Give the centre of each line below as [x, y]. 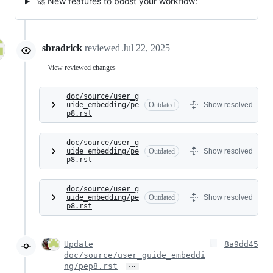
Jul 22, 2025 [146, 48]
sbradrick [62, 48]
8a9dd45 [241, 244]
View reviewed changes [82, 67]
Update [79, 244]
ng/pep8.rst [91, 266]
